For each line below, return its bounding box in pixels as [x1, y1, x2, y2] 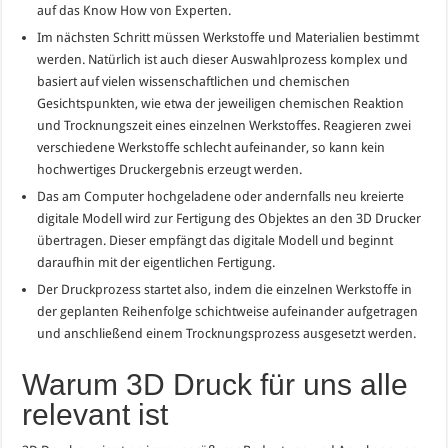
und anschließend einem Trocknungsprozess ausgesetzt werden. [37, 325, 417, 341]
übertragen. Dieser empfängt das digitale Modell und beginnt [37, 232, 394, 248]
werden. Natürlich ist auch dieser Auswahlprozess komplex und [37, 51, 409, 67]
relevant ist [22, 397, 169, 431]
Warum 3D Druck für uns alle [22, 367, 409, 401]
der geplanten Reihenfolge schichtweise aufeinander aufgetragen [37, 303, 419, 319]
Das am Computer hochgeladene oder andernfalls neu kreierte [37, 188, 405, 204]
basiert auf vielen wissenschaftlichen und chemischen [37, 73, 351, 89]
